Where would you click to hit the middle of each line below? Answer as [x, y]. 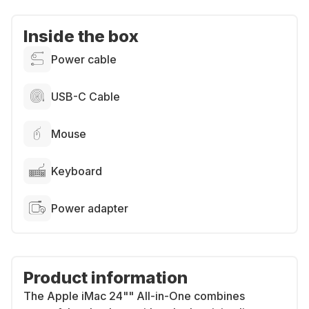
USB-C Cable [86, 97]
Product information [106, 278]
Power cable [84, 59]
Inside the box [81, 36]
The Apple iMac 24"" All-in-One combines [134, 296]
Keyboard [77, 171]
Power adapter [90, 208]
